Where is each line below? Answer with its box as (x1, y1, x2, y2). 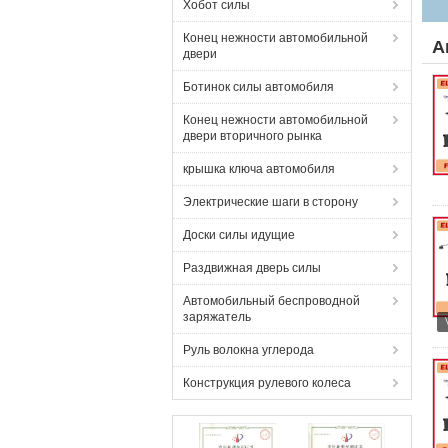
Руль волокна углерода (183, 343, 314, 357)
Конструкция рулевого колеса (183, 376, 351, 390)
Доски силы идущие (183, 228, 295, 242)
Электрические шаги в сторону (183, 195, 358, 209)
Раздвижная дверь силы (183, 261, 321, 275)
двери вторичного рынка (183, 129, 322, 143)
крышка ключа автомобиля (183, 162, 335, 176)
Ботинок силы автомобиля (183, 80, 334, 94)
